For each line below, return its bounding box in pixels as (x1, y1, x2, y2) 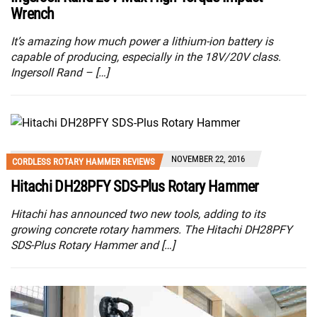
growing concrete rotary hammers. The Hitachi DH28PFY (11, 223, 292, 237)
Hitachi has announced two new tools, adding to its (11, 207, 265, 221)
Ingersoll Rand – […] (11, 65, 109, 79)
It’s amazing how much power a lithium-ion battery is (11, 34, 273, 48)
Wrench (11, 4, 54, 23)
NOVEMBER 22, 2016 (171, 154, 245, 165)
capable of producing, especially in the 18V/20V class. (11, 50, 281, 64)
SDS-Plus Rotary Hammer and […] (11, 238, 175, 253)
